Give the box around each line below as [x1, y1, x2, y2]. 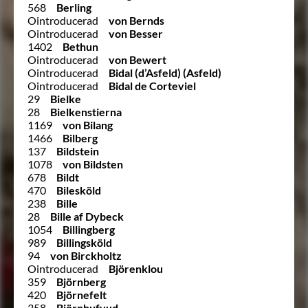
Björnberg [56, 274, 106, 288]
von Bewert [109, 52, 166, 66]
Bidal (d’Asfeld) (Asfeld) [109, 65, 221, 79]
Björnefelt [56, 287, 107, 301]
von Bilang [63, 118, 113, 131]
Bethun [63, 39, 98, 53]
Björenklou [109, 261, 163, 275]
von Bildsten [63, 157, 123, 170]
